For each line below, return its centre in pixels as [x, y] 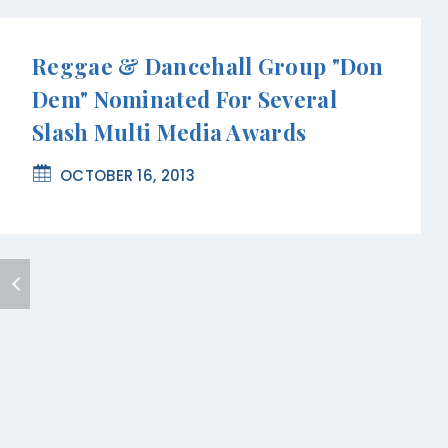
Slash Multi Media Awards [169, 132]
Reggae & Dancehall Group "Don [208, 66]
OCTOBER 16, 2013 [127, 176]
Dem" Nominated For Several [184, 99]
